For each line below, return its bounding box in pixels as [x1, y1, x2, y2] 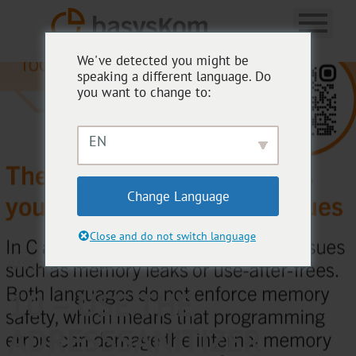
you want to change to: [77, 83, 211, 101]
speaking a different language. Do [77, 68, 271, 85]
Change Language [126, 188, 230, 205]
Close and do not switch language [90, 229, 256, 243]
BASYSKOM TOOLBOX [8, 257, 126, 273]
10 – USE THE [8, 284, 193, 325]
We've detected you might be [77, 52, 249, 69]
